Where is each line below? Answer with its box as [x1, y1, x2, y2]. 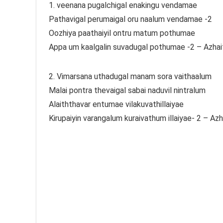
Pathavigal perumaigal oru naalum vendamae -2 [49, 14, 212, 24]
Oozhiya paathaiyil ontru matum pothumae [49, 28, 195, 38]
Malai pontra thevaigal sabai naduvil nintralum [49, 85, 206, 95]
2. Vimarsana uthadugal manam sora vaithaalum [49, 71, 212, 81]
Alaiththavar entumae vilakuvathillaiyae [49, 99, 184, 109]
